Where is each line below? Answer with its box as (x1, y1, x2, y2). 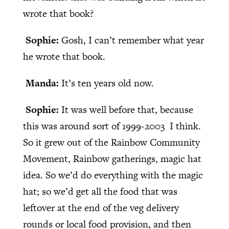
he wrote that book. (22, 50, 105, 64)
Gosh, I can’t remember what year (61, 33, 204, 48)
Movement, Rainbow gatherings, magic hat (22, 152, 201, 166)
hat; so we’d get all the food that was (22, 185, 177, 199)
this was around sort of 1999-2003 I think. (22, 119, 201, 133)
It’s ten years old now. (61, 76, 154, 90)
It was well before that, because (61, 103, 193, 117)
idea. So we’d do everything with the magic (22, 168, 203, 182)
